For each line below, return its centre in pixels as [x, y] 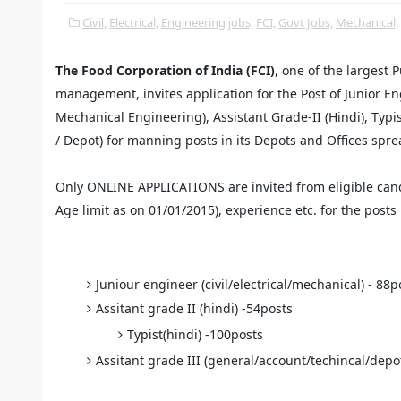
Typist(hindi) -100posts [195, 334]
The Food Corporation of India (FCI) [165, 70]
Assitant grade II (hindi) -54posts [194, 308]
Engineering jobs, [207, 22]
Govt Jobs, [306, 22]
